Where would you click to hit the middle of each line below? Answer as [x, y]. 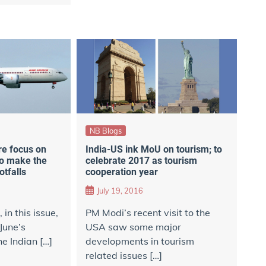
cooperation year [121, 172]
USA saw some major [133, 227]
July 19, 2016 [120, 191]
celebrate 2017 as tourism [141, 161]
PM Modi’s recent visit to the [148, 213]
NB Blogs [105, 130]
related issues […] [123, 256]
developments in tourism [140, 241]
